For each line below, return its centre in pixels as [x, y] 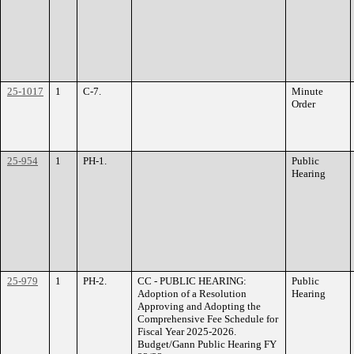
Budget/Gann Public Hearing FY [207, 344]
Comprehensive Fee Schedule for [208, 319]
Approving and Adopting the [199, 306]
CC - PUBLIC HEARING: [192, 281]
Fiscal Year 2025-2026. [187, 331]
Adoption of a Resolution [192, 294]
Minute [307, 91]
